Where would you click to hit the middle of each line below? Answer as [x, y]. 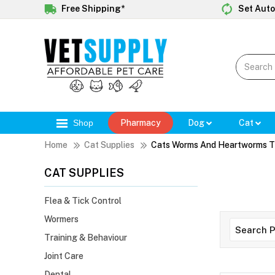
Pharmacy [141, 123]
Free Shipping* [92, 8]
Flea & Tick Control [83, 201]
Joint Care [64, 256]
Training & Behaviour [86, 238]
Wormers [61, 219]
